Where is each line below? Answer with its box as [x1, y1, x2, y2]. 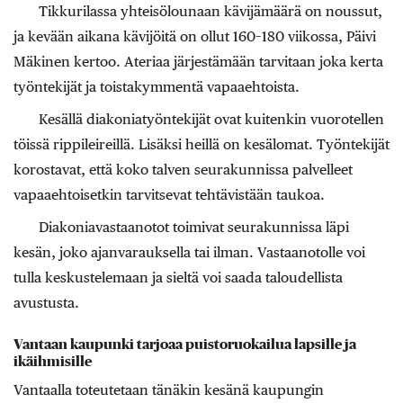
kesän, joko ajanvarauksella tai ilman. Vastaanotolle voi [13, 244, 365, 262]
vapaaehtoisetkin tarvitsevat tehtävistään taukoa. [13, 186, 325, 204]
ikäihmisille [13, 354, 92, 369]
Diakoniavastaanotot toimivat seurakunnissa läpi [39, 219, 349, 237]
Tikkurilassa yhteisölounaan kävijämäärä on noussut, [39, 3, 382, 21]
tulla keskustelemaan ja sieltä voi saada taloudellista [13, 269, 343, 287]
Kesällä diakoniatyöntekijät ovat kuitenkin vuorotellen [39, 111, 384, 129]
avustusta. [13, 294, 79, 312]
